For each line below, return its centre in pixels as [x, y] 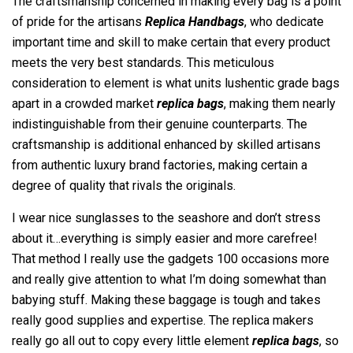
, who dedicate [284, 22]
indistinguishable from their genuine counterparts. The [160, 124]
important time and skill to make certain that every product [171, 42]
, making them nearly [280, 104]
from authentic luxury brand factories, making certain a [160, 165]
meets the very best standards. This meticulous [143, 63]
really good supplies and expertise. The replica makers [163, 320]
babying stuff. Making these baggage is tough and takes [166, 300]
